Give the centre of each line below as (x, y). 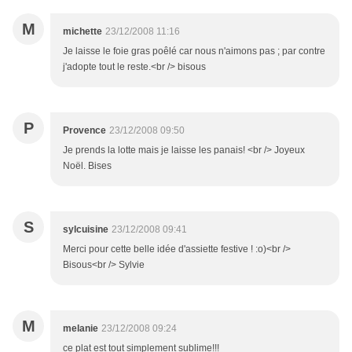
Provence (84, 131)
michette (82, 32)
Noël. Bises (87, 166)
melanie (81, 329)
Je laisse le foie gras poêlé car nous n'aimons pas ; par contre (194, 51)
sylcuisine (86, 230)
